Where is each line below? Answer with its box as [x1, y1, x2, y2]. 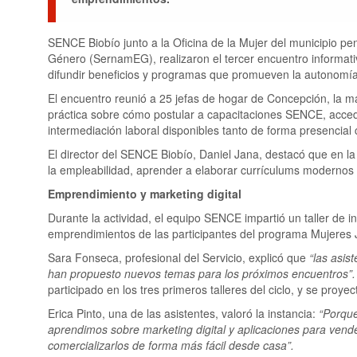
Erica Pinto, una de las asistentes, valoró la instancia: [48, 304, 319, 321]
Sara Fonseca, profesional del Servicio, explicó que [48, 249, 309, 265]
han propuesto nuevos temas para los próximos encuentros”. [48, 265, 355, 281]
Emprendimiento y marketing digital [48, 185, 241, 202]
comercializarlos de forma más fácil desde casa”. [48, 336, 294, 353]
